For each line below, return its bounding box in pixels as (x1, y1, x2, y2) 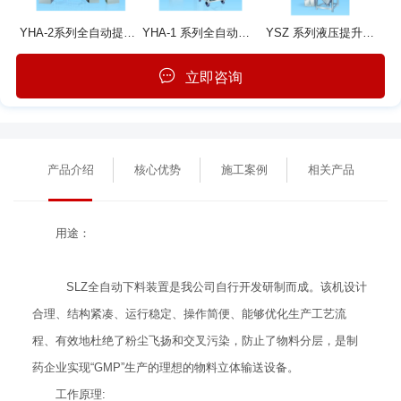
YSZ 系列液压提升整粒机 (362, 25, 374, 39)
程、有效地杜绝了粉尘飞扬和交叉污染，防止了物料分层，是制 (31, 333, 358, 347)
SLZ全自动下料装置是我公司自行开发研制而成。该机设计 (55, 279, 367, 294)
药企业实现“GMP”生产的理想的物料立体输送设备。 (31, 360, 299, 374)
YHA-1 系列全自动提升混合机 (238, 25, 251, 39)
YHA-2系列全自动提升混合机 (123, 25, 135, 39)
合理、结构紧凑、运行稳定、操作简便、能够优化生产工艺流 (31, 306, 346, 320)
